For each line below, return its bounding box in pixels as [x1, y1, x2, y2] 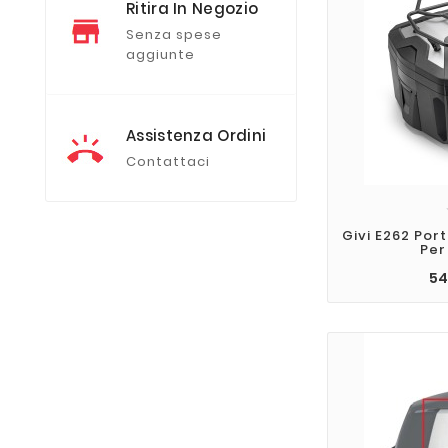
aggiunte [126, 44, 195, 64]
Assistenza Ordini [126, 124, 267, 146]
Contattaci [126, 151, 210, 171]
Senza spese [126, 24, 222, 44]
